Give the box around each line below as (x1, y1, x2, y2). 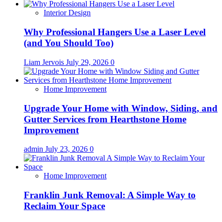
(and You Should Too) (24, 38, 113, 49)
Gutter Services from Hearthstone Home (24, 113, 186, 124)
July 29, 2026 (66, 57, 111, 66)
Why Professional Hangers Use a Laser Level (24, 27, 206, 38)
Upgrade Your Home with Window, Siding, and (24, 103, 218, 113)
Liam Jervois (24, 57, 66, 66)
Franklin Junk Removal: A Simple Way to (24, 189, 196, 200)
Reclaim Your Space (24, 200, 105, 211)
